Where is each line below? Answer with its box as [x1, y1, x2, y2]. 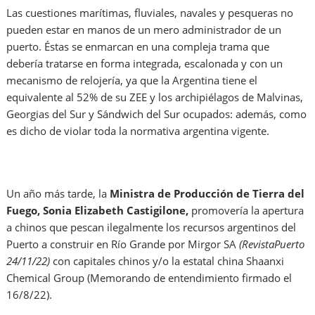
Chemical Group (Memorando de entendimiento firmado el [6, 271, 292, 285]
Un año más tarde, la [6, 186, 110, 201]
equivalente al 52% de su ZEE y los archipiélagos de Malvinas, [6, 90, 304, 105]
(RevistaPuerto [239, 237, 305, 252]
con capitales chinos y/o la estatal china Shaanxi [53, 254, 285, 269]
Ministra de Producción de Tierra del [110, 186, 305, 201]
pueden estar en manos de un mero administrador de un [6, 22, 282, 37]
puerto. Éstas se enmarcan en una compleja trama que [6, 39, 270, 54]
